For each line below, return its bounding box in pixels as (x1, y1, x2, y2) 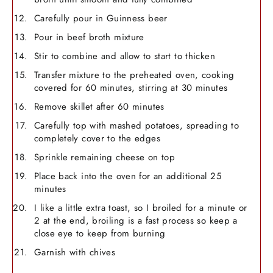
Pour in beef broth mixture (34, 30, 144, 44)
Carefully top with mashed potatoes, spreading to (34, 118, 239, 132)
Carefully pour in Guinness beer (34, 11, 168, 25)
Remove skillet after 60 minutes (34, 99, 165, 113)
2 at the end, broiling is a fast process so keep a (34, 213, 238, 227)
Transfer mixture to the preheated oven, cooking (34, 68, 235, 82)
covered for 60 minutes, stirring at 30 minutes (34, 80, 228, 94)
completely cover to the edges (34, 131, 160, 145)
